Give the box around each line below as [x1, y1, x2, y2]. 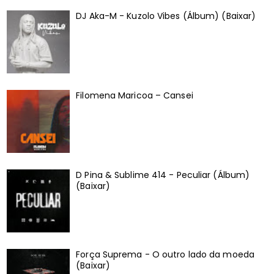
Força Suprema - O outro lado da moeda [76, 248, 254, 261]
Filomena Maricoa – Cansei [76, 89, 193, 102]
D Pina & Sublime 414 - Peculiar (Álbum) [76, 168, 250, 181]
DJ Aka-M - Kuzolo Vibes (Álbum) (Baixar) [76, 10, 256, 23]
